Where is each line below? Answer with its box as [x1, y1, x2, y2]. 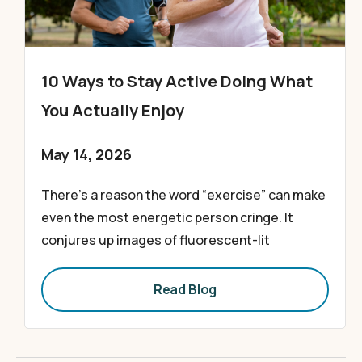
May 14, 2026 [41, 145, 132, 164]
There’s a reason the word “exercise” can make [41, 186, 326, 204]
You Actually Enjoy [41, 99, 184, 121]
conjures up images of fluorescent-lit [41, 231, 270, 249]
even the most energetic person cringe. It [41, 208, 293, 226]
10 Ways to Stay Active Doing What [41, 70, 313, 92]
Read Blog [153, 280, 217, 298]
